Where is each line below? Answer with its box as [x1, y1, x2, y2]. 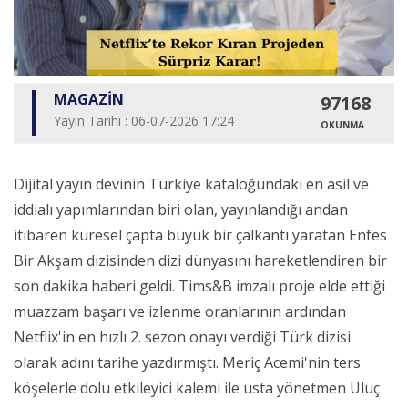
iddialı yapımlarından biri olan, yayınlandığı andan [14, 199, 348, 220]
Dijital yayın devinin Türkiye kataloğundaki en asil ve [14, 174, 369, 195]
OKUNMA [320, 118, 364, 132]
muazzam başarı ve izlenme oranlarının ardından [14, 301, 346, 322]
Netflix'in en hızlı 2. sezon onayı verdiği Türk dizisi [14, 327, 351, 348]
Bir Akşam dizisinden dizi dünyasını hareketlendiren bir [14, 250, 387, 271]
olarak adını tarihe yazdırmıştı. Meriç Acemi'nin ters [14, 352, 361, 373]
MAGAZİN [54, 89, 124, 110]
